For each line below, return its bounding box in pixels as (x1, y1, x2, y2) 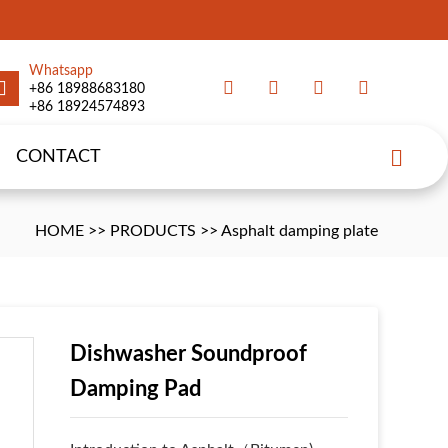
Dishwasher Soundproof (69, 343, 307, 365)
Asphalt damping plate (221, 222, 378, 239)
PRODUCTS (110, 222, 196, 239)
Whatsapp (28, 64, 93, 78)
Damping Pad (69, 378, 201, 400)
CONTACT (16, 148, 101, 166)
